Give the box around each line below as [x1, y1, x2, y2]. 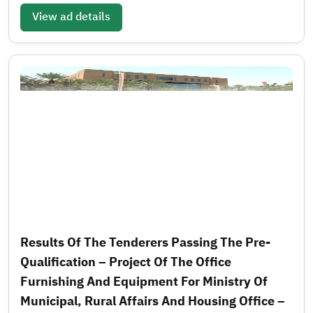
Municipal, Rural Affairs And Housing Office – [20, 291, 285, 310]
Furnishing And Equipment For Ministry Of [20, 271, 268, 291]
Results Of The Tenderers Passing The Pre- [20, 232, 270, 252]
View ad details [32, 8, 110, 25]
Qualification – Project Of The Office [20, 252, 231, 271]
